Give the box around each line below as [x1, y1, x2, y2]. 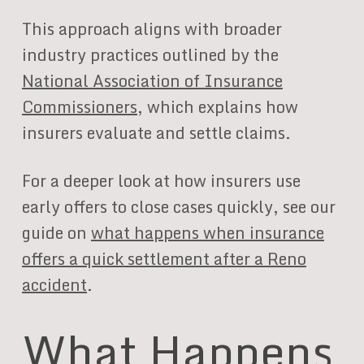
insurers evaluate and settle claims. [21, 119, 291, 146]
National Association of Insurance [21, 67, 283, 94]
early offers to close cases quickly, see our [21, 193, 336, 220]
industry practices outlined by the [21, 41, 279, 68]
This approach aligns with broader [21, 15, 282, 42]
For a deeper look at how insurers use [21, 167, 301, 194]
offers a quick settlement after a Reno [21, 245, 306, 272]
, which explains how [136, 93, 298, 120]
